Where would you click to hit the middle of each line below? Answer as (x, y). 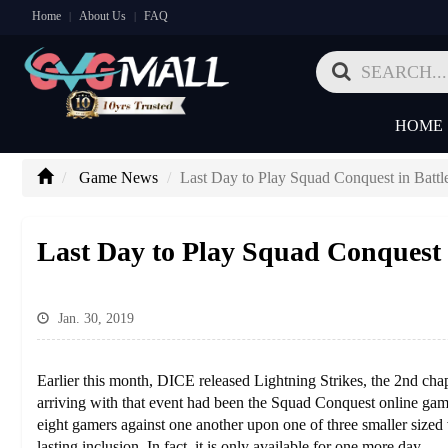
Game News (118, 177)
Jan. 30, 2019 (93, 318)
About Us (102, 16)
